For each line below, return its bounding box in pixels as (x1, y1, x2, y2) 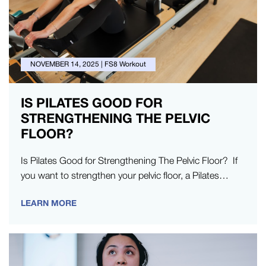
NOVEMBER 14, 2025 (30, 60, 99, 68)
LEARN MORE (21, 198, 77, 208)
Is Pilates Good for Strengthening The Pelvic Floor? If (21, 155, 237, 166)
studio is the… (21, 185, 80, 195)
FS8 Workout (104, 60, 146, 68)
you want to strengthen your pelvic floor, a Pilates (21, 170, 219, 180)
